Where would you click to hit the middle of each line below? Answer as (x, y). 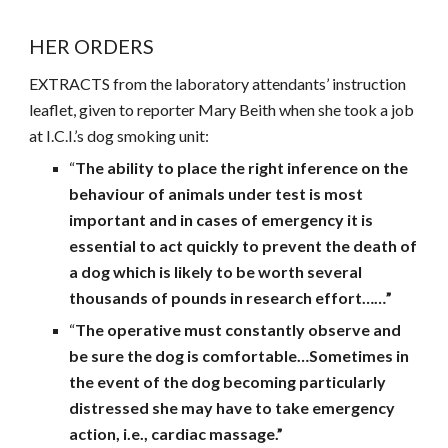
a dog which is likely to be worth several (216, 271)
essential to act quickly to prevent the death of (243, 245)
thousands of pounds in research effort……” (231, 297)
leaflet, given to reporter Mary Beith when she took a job (222, 109)
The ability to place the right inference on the (242, 167)
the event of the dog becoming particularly (228, 381)
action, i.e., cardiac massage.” (176, 433)
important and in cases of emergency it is (221, 219)
